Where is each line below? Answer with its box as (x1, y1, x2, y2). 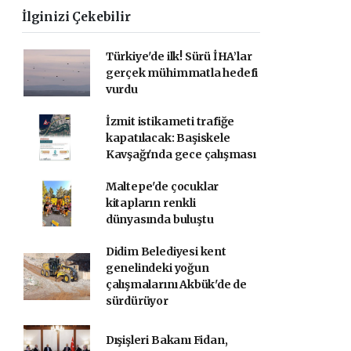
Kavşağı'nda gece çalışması (105, 147, 256, 161)
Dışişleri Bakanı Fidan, (105, 332, 228, 347)
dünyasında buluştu (105, 212, 214, 226)
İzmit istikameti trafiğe (105, 114, 235, 128)
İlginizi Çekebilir (22, 9, 131, 24)
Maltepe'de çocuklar (105, 179, 219, 194)
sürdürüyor (105, 293, 168, 308)
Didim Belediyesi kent (105, 244, 226, 259)
